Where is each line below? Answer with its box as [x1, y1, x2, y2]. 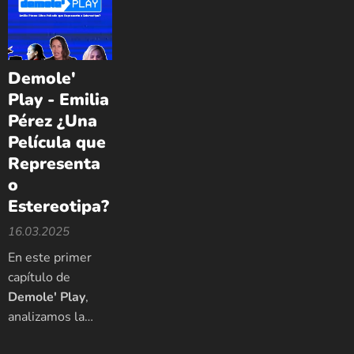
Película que [8, 131, 106, 154]
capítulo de [8, 269, 70, 287]
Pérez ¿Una [8, 110, 97, 133]
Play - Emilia [8, 88, 109, 111]
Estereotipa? [8, 195, 109, 218]
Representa [8, 153, 100, 175]
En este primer [8, 249, 92, 267]
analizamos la [8, 308, 85, 326]
